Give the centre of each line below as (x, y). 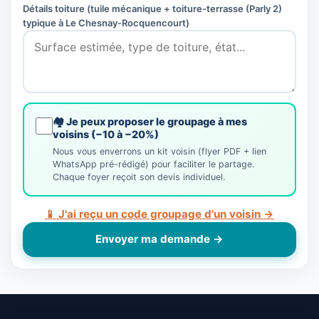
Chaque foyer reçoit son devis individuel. (139, 177)
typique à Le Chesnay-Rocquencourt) (106, 22)
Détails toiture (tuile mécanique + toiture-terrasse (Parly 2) (152, 8)
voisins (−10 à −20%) (106, 135)
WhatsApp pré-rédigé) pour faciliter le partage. (153, 164)
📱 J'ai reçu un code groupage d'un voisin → (159, 214)
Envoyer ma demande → (159, 239)
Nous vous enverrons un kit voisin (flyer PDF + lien (159, 151)
